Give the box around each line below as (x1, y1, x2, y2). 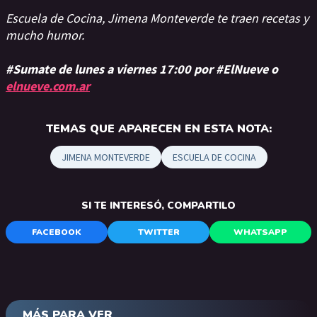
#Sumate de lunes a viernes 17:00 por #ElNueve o (6, 61, 278, 77)
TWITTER (137, 226, 180, 238)
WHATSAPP (234, 226, 287, 238)
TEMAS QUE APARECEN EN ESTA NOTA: (45, 121, 272, 137)
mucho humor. (6, 27, 84, 43)
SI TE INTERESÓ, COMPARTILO (81, 199, 236, 212)
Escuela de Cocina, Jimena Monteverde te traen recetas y (6, 10, 309, 26)
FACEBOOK (32, 226, 81, 238)
